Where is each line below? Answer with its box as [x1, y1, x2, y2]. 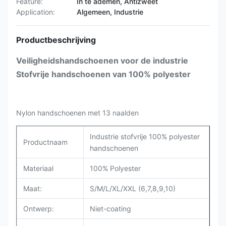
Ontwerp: [23, 204, 54, 213]
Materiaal [23, 164, 53, 173]
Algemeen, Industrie [77, 8, 143, 16]
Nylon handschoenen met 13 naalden [16, 108, 139, 117]
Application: [16, 8, 55, 16]
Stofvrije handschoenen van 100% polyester [16, 69, 191, 79]
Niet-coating [90, 204, 131, 213]
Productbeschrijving [16, 35, 96, 45]
